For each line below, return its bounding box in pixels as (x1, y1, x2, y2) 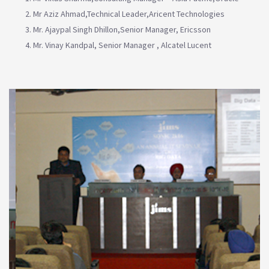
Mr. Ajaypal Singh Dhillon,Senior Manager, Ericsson (33, 23, 211, 35)
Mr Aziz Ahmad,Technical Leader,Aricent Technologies (33, 8, 225, 19)
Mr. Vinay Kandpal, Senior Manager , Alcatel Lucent (33, 39, 211, 50)
